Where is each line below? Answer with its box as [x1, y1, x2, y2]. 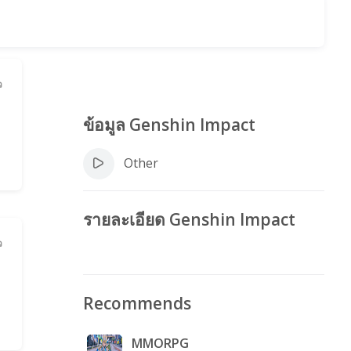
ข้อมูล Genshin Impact [82, 113, 255, 136]
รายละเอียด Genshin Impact [82, 208, 295, 230]
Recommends [82, 292, 191, 314]
